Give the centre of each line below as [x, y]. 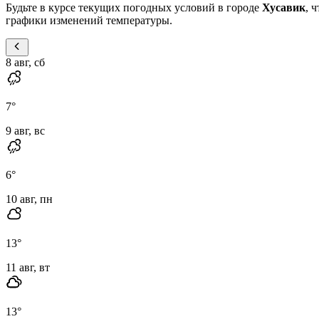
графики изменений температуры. [89, 20]
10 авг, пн [29, 199]
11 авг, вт [28, 267]
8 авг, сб [25, 62]
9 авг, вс [25, 130]
